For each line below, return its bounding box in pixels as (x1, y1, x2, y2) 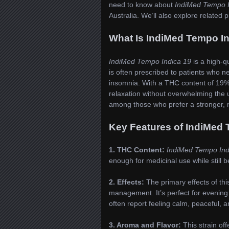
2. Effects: (109, 178, 144, 187)
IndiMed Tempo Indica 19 (109, 57, 191, 65)
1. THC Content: (109, 146, 165, 154)
